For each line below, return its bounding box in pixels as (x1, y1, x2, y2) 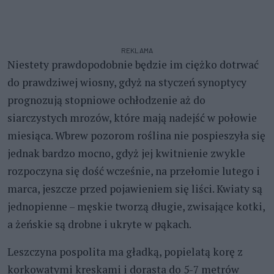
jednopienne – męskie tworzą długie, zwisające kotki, (7, 199, 265, 213)
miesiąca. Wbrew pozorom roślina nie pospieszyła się (7, 128, 265, 143)
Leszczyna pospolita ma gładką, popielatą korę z (7, 244, 243, 259)
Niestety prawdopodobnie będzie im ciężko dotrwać (7, 57, 259, 72)
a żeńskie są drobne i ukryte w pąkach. (7, 217, 191, 231)
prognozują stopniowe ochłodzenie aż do (7, 92, 206, 107)
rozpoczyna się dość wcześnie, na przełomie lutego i (7, 163, 260, 178)
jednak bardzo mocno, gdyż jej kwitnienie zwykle (7, 146, 245, 160)
